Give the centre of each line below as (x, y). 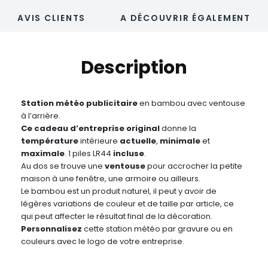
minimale (180, 141)
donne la (179, 129)
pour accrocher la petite (194, 166)
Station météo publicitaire (79, 103)
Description (134, 68)
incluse (129, 154)
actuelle (138, 141)
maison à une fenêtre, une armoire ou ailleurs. (111, 179)
